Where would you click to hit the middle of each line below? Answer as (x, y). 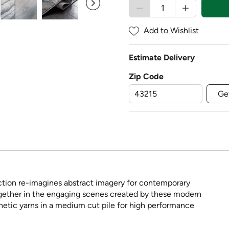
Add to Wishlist (171, 31)
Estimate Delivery (162, 58)
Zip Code (146, 77)
